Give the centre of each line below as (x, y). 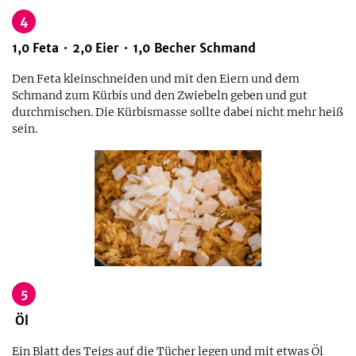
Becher (175, 48)
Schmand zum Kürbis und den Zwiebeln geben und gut (160, 95)
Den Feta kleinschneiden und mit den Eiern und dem (156, 79)
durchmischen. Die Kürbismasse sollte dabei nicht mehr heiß (178, 112)
